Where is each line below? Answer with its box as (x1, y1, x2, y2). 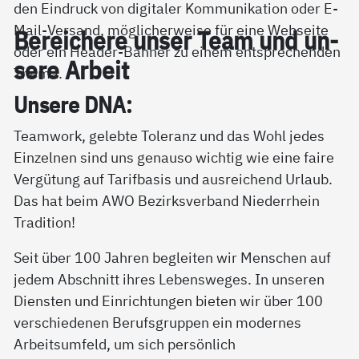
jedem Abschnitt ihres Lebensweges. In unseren (14, 269, 325, 289)
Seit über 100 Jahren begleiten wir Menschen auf (14, 248, 332, 268)
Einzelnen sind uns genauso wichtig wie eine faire (14, 147, 335, 167)
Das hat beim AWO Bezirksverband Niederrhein (14, 191, 321, 211)
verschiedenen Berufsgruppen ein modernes (14, 313, 302, 333)
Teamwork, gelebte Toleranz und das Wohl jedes (14, 126, 325, 146)
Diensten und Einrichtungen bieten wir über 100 (14, 291, 324, 311)
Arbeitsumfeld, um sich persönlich (14, 334, 236, 354)
